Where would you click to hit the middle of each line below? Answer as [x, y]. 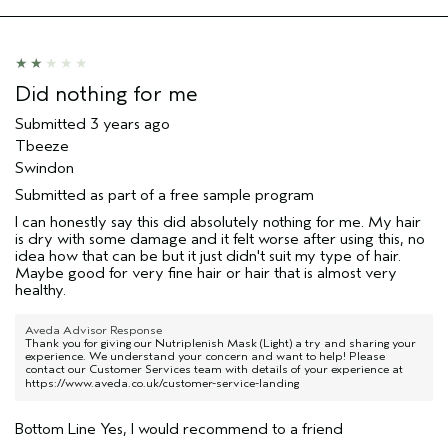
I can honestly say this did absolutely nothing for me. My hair [218, 221]
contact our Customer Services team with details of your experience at [214, 368]
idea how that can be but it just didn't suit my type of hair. [208, 255]
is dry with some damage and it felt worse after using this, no [220, 238]
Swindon [44, 167]
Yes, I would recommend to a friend [219, 428]
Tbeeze [42, 145]
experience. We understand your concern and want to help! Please [205, 355]
